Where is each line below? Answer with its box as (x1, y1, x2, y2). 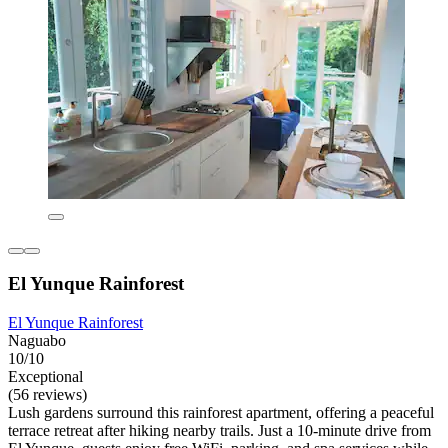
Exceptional (8, 367, 83, 385)
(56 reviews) (8, 385, 87, 403)
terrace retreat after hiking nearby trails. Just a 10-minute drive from (8, 421, 431, 439)
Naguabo (8, 331, 66, 349)
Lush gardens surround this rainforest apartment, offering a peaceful (8, 403, 434, 421)
